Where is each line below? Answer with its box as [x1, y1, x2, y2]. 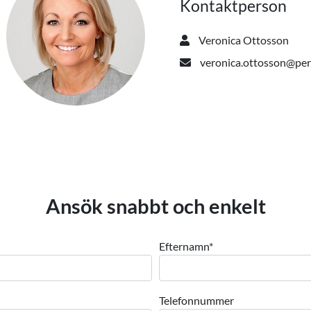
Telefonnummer [158, 294, 234, 307]
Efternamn [158, 239, 209, 253]
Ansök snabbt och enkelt [45, 194, 266, 218]
